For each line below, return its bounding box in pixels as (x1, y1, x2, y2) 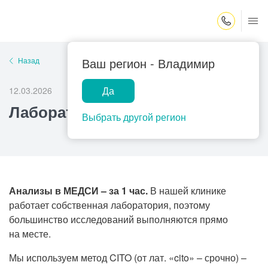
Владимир (158, 54, 215, 72)
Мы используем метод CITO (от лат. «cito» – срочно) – (9, 251, 246, 264)
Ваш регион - (82, 54, 158, 72)
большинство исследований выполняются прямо (9, 212, 228, 226)
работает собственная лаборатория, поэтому (9, 198, 210, 212)
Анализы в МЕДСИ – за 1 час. (9, 184, 148, 197)
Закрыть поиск (39, 13, 96, 22)
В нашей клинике (148, 184, 226, 197)
